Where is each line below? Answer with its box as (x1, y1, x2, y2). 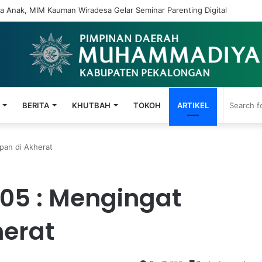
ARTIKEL (177, 101, 209, 110)
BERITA (22, 101, 49, 110)
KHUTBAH (71, 101, 111, 110)
